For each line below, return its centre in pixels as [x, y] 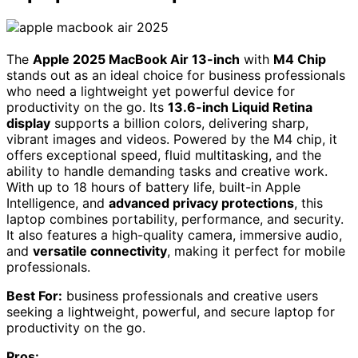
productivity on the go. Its [87, 107]
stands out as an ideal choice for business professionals [176, 76]
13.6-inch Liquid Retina [240, 107]
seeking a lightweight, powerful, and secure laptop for [171, 312]
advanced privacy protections [201, 203]
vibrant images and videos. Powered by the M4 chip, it [172, 139]
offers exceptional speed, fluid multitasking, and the [164, 155]
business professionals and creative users [190, 296]
